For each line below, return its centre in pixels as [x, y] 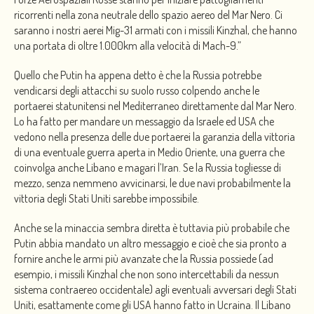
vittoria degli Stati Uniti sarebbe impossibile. [107, 198]
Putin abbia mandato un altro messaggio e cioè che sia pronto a [150, 243]
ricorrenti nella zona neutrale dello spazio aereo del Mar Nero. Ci [148, 14]
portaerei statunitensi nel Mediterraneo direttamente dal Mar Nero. [155, 105]
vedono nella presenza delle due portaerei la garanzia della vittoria [155, 136]
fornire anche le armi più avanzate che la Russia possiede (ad [144, 258]
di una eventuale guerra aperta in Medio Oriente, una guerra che [149, 152]
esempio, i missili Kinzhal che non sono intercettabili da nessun [146, 274]
